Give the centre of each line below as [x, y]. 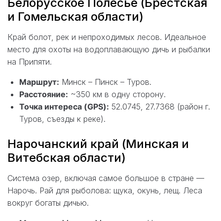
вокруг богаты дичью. [48, 203]
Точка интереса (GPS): [64, 106]
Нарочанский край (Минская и [98, 144]
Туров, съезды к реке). [62, 119]
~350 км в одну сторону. [117, 94]
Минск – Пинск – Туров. [105, 82]
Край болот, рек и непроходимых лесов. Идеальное [107, 37]
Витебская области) [67, 157]
